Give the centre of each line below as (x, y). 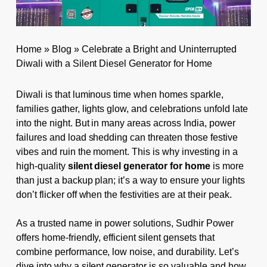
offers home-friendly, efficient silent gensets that (115, 237)
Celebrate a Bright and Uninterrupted (159, 49)
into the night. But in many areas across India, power (125, 123)
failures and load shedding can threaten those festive (127, 137)
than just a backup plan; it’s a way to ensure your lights (130, 180)
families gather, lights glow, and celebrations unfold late (132, 108)
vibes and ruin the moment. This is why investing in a (127, 151)
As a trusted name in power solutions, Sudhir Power (125, 223)
